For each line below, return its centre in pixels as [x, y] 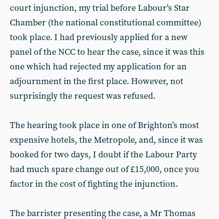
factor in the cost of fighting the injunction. [94, 184]
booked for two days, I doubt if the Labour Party [103, 155]
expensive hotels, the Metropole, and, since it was [106, 140]
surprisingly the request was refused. [83, 96]
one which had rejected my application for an [98, 67]
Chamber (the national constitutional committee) [106, 23]
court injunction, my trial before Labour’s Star [100, 8]
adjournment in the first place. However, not [97, 81]
